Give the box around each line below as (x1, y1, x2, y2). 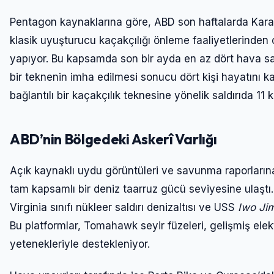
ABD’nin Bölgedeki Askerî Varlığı (10, 130, 217, 149)
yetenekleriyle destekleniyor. (10, 238, 150, 251)
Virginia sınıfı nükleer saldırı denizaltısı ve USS (10, 201, 238, 214)
